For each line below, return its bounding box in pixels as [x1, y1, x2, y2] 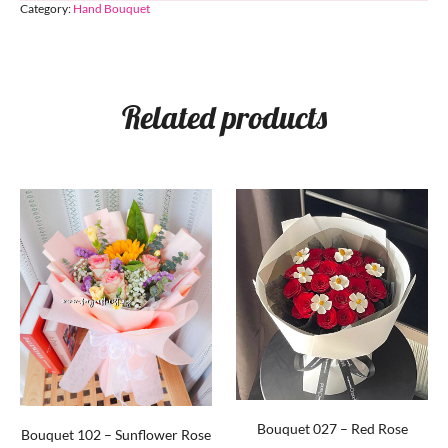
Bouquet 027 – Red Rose [256, 419, 408, 437]
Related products [121, 97, 327, 138]
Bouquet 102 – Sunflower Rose [21, 426, 211, 444]
